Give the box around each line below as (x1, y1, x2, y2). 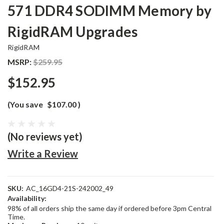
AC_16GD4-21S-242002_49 (25, 184, 113, 192)
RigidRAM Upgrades (7, 23, 138, 40)
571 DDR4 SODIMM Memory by (7, 2, 212, 19)
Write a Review (7, 147, 78, 159)
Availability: (7, 194, 46, 202)
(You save (7, 99, 43, 109)
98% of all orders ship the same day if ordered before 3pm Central (7, 204, 211, 212)
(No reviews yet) (7, 130, 82, 142)
